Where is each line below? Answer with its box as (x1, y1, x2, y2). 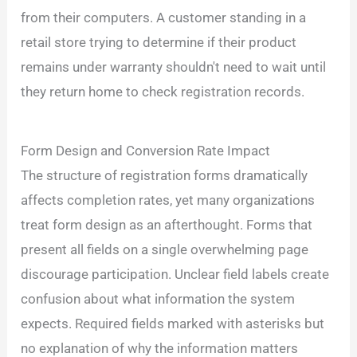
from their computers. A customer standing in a (21, 10, 307, 26)
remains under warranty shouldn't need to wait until (21, 59, 327, 76)
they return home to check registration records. (21, 84, 305, 100)
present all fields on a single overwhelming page (21, 241, 309, 257)
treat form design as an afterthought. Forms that (21, 216, 313, 233)
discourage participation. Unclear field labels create (21, 265, 330, 282)
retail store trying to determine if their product (21, 34, 297, 51)
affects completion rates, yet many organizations (21, 191, 316, 208)
